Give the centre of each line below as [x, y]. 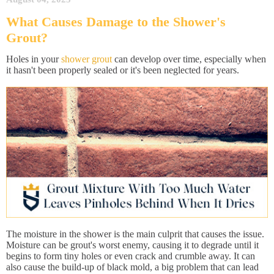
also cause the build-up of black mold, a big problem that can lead [132, 267]
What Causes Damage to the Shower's [116, 22]
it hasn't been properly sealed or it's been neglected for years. [123, 70]
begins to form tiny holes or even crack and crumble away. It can [131, 256]
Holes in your [34, 59]
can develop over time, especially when [189, 59]
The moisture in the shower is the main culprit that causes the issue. [135, 234]
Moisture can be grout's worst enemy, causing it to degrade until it [132, 245]
